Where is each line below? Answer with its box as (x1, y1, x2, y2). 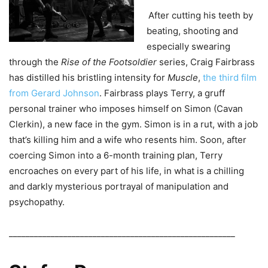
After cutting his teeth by (148, 10, 253, 22)
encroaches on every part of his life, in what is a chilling (9, 165, 244, 177)
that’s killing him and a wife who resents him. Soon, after (9, 134, 246, 146)
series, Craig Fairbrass (159, 56, 255, 68)
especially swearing (147, 41, 230, 53)
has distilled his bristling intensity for (9, 72, 167, 84)
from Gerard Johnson (9, 87, 99, 99)
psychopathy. (9, 196, 65, 208)
